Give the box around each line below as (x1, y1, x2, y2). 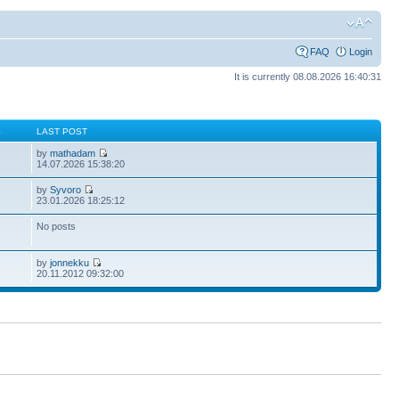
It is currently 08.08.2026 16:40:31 (234, 71, 381, 82)
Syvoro (50, 183, 82, 195)
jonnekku (50, 256, 90, 268)
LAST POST (37, 126, 88, 136)
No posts (37, 220, 77, 232)
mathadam (50, 147, 96, 159)
